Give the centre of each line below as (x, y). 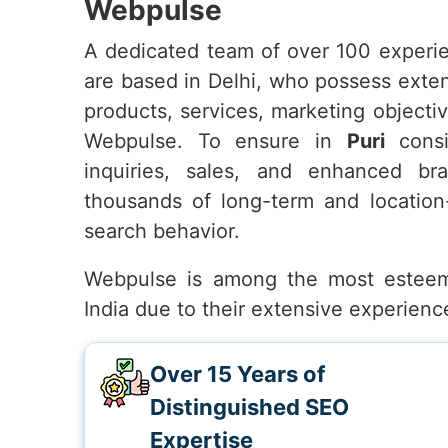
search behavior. (162, 231)
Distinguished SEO (249, 407)
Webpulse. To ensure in (215, 141)
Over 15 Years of (237, 374)
